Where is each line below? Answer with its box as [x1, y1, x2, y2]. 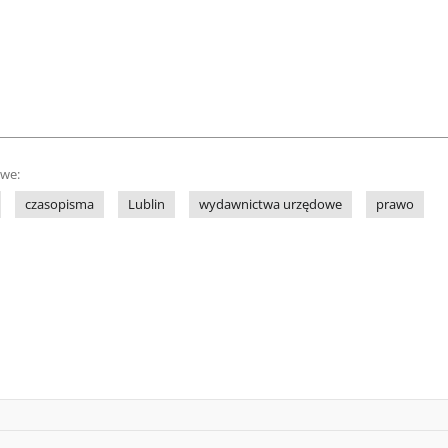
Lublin [128, 196, 165, 213]
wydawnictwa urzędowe [199, 196, 342, 213]
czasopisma [25, 196, 94, 213]
